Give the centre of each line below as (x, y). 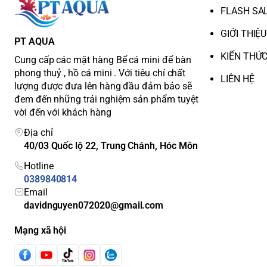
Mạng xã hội (41, 230)
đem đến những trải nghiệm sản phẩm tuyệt (106, 99)
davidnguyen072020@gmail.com (94, 205)
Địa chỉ (38, 132)
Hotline (38, 166)
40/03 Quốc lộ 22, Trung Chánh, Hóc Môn (111, 145)
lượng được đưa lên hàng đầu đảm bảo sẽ (103, 86)
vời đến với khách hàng (63, 112)
